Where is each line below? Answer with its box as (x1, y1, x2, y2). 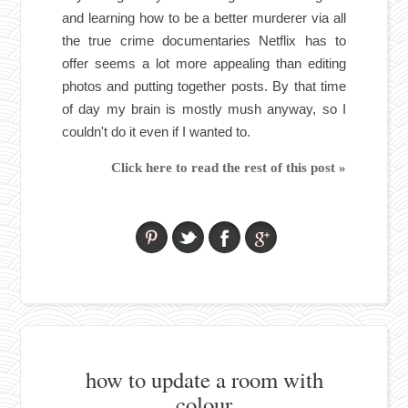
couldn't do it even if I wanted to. (62, 124, 251, 140)
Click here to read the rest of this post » (110, 159, 346, 175)
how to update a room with (85, 364, 323, 395)
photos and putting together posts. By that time (62, 78, 346, 95)
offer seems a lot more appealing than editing (62, 56, 346, 72)
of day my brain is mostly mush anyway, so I (62, 101, 346, 117)
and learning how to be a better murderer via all (62, 10, 346, 26)
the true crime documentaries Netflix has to (62, 33, 346, 49)
